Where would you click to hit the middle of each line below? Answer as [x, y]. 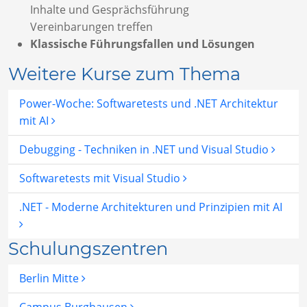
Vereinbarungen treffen [91, 27]
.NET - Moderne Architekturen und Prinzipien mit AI [151, 207]
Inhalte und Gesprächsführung [110, 10]
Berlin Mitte [50, 279]
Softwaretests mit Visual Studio [101, 179]
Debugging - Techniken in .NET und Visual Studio [145, 150]
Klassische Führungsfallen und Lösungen [143, 44]
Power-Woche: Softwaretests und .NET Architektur [149, 104]
